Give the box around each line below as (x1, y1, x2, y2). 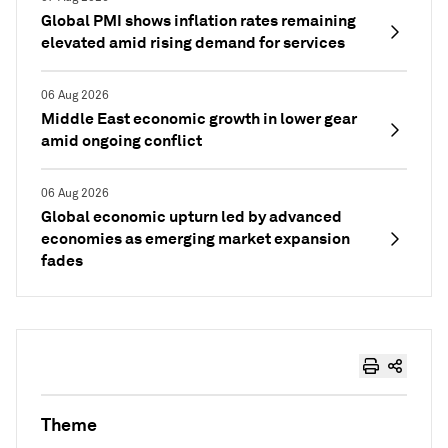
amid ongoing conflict (41, 130, 202, 151)
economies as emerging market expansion (41, 228, 350, 249)
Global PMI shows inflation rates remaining (41, 10, 356, 31)
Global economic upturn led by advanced (41, 206, 342, 227)
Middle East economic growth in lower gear (41, 108, 357, 129)
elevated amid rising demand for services (41, 32, 345, 53)
